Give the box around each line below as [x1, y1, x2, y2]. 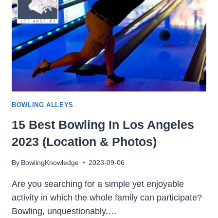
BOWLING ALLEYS [12, 101, 73, 109]
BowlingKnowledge [21, 158, 79, 166]
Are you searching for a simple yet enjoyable [12, 179, 184, 189]
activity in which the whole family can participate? [12, 192, 202, 202]
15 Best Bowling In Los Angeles [12, 117, 194, 131]
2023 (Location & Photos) [12, 134, 157, 148]
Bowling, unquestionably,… [12, 206, 117, 216]
